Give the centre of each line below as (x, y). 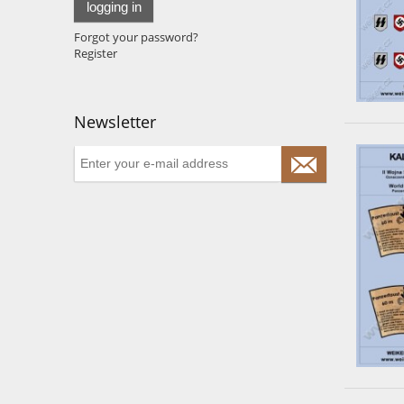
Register (96, 53)
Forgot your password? (136, 37)
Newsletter (115, 121)
